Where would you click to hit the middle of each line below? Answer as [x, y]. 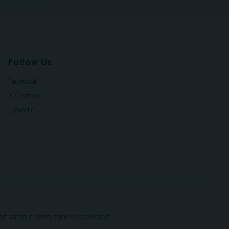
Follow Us [30, 62]
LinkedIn [21, 110]
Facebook [23, 82]
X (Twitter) [24, 96]
